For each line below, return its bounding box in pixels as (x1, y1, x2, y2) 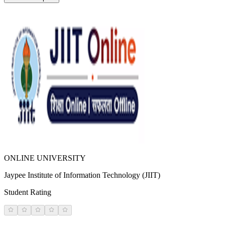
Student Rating (4, 187, 51, 196)
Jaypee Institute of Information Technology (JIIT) (4, 170, 160, 179)
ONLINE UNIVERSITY (4, 153, 86, 162)
